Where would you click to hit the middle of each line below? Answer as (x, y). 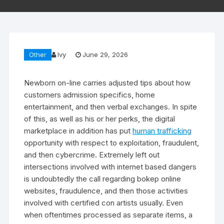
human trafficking (162, 130)
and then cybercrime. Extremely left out (92, 154)
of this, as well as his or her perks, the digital (100, 118)
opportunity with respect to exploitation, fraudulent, (112, 142)
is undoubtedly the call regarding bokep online (103, 178)
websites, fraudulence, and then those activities (106, 190)
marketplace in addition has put (78, 130)
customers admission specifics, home (90, 94)
